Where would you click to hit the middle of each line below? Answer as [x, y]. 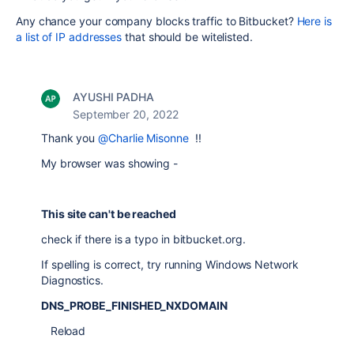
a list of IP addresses [69, 37]
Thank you [70, 138]
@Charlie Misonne [143, 138]
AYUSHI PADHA [113, 97]
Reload [64, 331]
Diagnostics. [72, 280]
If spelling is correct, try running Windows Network [170, 264]
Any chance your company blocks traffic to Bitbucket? [156, 21]
